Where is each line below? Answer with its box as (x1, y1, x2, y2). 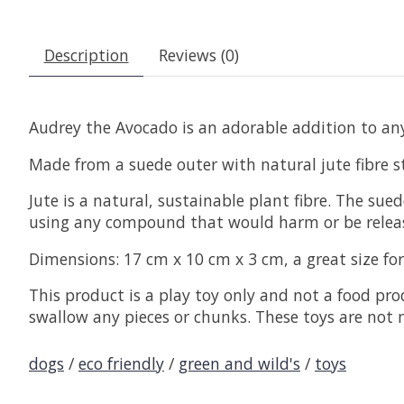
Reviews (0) (158, 44, 239, 67)
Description (43, 44, 129, 67)
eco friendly (78, 352, 164, 374)
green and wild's (179, 352, 300, 374)
